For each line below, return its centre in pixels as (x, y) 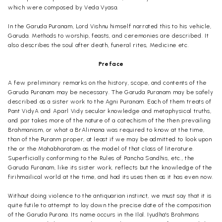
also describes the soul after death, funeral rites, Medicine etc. (99, 45)
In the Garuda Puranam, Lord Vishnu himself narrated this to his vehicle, (110, 26)
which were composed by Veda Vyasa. (63, 7)
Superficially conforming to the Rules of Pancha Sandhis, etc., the (101, 158)
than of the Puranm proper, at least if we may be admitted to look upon (110, 139)
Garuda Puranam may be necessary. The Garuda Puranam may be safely (111, 92)
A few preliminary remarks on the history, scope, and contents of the (107, 83)
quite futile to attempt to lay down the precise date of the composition (110, 205)
